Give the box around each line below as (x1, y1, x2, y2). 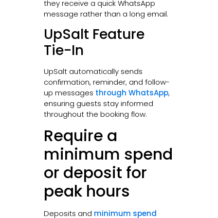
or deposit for (43, 162, 147, 184)
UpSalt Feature (43, 24, 145, 44)
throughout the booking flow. (43, 109, 147, 119)
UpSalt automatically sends (43, 66, 143, 76)
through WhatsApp (95, 87, 168, 98)
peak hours (43, 180, 130, 202)
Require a (43, 125, 117, 147)
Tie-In (43, 40, 84, 60)
